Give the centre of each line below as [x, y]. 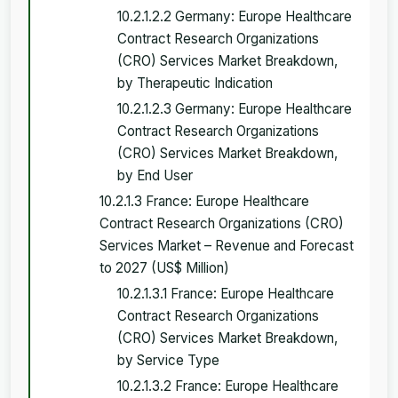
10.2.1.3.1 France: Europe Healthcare [226, 293]
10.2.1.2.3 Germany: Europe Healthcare [235, 108]
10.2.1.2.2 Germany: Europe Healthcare [235, 16]
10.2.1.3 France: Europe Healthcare [204, 201]
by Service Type [168, 360]
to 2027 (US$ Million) [164, 267]
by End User [155, 175]
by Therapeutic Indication [195, 83]
